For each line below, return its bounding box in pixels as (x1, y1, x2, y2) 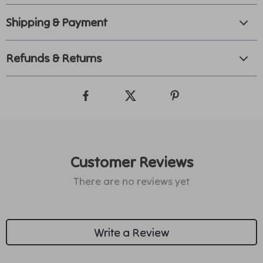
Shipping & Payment (6, 15, 107, 29)
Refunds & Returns (6, 50, 102, 65)
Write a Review (93, 224, 170, 240)
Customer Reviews (70, 152, 193, 171)
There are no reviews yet (73, 174, 190, 188)
